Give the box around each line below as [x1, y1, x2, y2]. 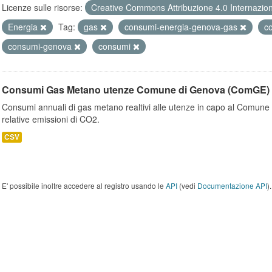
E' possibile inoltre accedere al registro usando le [2, 180, 166, 191]
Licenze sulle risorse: [2, 1, 83, 13]
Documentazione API [197, 180, 267, 191]
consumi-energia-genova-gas [124, 21, 240, 33]
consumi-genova [8, 40, 74, 52]
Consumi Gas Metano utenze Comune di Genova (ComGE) [2, 83, 270, 97]
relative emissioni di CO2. [2, 113, 100, 125]
